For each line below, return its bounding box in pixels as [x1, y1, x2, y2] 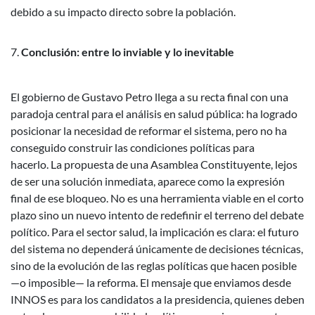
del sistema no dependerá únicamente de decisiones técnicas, [11, 242, 303, 256]
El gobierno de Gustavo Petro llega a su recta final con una [11, 90, 288, 104]
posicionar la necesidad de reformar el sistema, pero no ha [11, 124, 287, 138]
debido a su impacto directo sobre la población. [11, 5, 236, 19]
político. [11, 225, 49, 239]
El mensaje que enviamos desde [140, 276, 291, 290]
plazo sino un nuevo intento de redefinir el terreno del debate [11, 208, 304, 222]
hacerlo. [11, 157, 49, 172]
